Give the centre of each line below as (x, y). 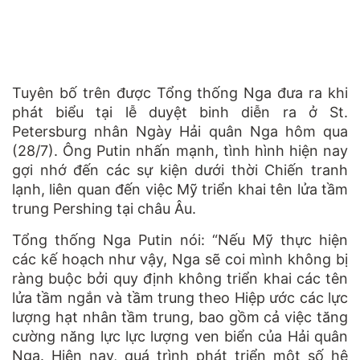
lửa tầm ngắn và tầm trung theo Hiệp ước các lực (180, 297)
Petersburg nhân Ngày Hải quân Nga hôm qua (180, 131)
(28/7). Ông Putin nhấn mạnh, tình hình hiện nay (180, 150)
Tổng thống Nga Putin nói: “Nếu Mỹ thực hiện (180, 239)
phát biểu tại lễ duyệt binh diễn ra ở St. (180, 112)
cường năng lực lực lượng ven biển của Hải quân (180, 336)
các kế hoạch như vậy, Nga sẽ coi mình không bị (180, 259)
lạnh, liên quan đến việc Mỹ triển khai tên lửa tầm (180, 189)
